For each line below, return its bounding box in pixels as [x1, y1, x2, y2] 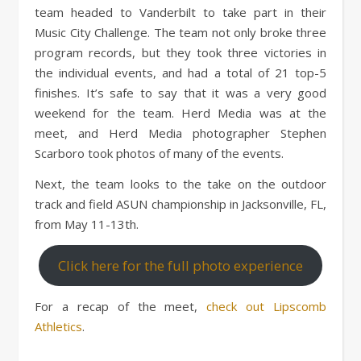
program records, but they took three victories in [35, 44, 326, 60]
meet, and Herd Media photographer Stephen [35, 124, 326, 141]
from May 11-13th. [35, 215, 139, 232]
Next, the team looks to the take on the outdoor [35, 175, 326, 192]
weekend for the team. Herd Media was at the [35, 104, 326, 121]
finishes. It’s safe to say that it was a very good [35, 84, 326, 101]
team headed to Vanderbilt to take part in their [35, 3, 326, 20]
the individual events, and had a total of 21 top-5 [35, 64, 326, 81]
